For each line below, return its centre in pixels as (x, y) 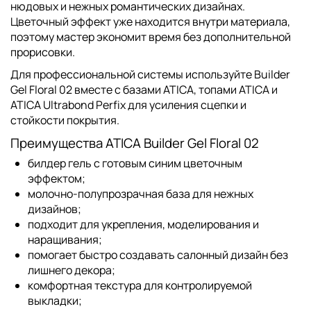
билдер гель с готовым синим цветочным (135, 163)
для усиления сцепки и (186, 104)
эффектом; (57, 178)
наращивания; (65, 239)
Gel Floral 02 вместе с (67, 89)
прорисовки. (43, 52)
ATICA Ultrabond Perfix (68, 104)
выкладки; (55, 300)
